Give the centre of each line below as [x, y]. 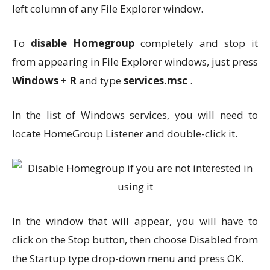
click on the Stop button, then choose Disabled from [135, 240]
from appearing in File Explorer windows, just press [135, 62]
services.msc [155, 80]
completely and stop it [196, 43]
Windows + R [44, 80]
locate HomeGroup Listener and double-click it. [125, 133]
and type [100, 80]
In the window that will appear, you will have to [135, 221]
